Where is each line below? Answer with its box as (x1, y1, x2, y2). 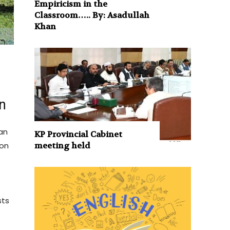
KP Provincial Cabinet (34, 128, 123, 140)
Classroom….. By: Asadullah (34, 9, 150, 21)
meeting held (34, 140, 91, 151)
